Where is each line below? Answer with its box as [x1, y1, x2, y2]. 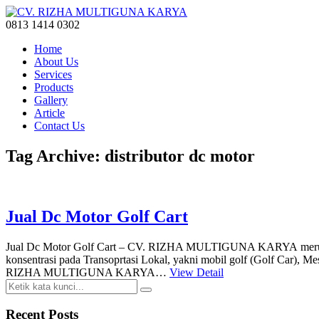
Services [34, 68, 72, 80]
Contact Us [34, 120, 85, 132]
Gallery [34, 94, 68, 106]
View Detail [169, 266, 224, 278]
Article [34, 107, 65, 119]
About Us [34, 56, 78, 68]
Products [34, 81, 73, 93]
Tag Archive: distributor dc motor [6, 146, 255, 165]
